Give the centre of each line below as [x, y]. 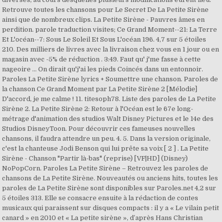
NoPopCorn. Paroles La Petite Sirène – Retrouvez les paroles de [105, 168]
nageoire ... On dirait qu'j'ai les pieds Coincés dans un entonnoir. [103, 69]
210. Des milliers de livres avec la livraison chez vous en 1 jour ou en [111, 49]
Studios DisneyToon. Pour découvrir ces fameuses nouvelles [99, 129]
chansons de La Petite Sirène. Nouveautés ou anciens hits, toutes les [110, 178]
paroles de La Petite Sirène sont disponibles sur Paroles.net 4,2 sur [109, 188]
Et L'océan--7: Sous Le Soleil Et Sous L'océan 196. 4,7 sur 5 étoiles [104, 39]
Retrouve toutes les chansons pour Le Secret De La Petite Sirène [106, 10]
